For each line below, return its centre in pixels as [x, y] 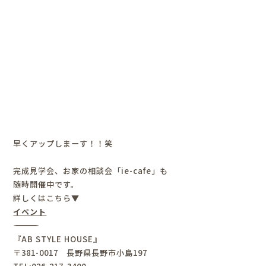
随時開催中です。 [46, 184]
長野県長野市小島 [96, 252]
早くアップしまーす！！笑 [63, 143]
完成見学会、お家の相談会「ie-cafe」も [91, 170]
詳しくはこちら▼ [47, 198]
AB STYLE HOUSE [58, 239]
